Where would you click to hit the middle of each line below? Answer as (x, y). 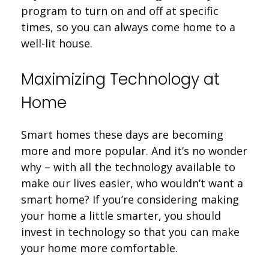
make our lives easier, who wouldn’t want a (132, 183)
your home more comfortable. (99, 248)
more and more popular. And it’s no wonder (134, 150)
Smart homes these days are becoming (122, 134)
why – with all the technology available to (128, 167)
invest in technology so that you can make (130, 231)
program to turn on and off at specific (120, 11)
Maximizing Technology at (120, 79)
